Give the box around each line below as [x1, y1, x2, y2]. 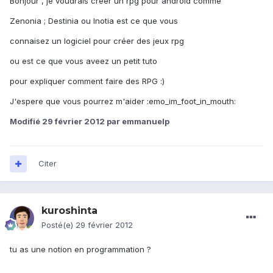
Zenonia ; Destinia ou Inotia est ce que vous [10, 16, 178, 26]
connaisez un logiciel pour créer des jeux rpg [10, 36, 184, 46]
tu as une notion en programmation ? [10, 244, 151, 255]
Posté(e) [41, 220, 76, 230]
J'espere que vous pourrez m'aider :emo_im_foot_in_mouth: [10, 96, 236, 107]
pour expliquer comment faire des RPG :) [10, 76, 165, 87]
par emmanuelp [105, 116, 169, 127]
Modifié [10, 116, 42, 127]
